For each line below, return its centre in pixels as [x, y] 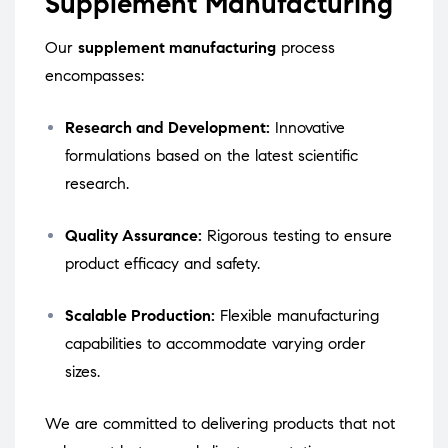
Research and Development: [167, 128]
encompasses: [94, 76]
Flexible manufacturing [299, 316]
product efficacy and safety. [162, 264]
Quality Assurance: [133, 236]
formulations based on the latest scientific [211, 156]
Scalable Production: [140, 316]
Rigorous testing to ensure [299, 236]
